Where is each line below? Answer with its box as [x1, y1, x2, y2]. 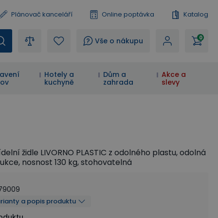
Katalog [183, 10, 208, 19]
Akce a [161, 70, 186, 79]
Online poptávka [102, 10, 154, 19]
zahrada [103, 77, 133, 87]
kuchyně [44, 77, 74, 87]
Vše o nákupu [95, 36, 143, 46]
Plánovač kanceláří [11, 10, 73, 19]
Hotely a [44, 70, 74, 79]
